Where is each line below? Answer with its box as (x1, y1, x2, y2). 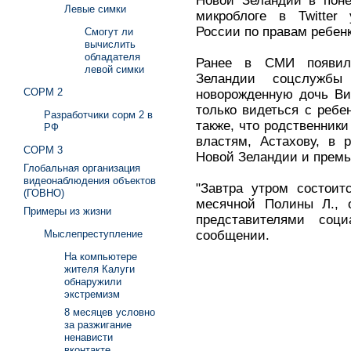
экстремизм (64, 288, 120, 300)
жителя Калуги (64, 263, 135, 275)
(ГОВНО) (24, 187, 64, 199)
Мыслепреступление (44, 228, 143, 240)
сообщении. (196, 227, 270, 243)
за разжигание (64, 319, 132, 331)
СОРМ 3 (24, 144, 63, 156)
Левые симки (64, 3, 126, 15)
